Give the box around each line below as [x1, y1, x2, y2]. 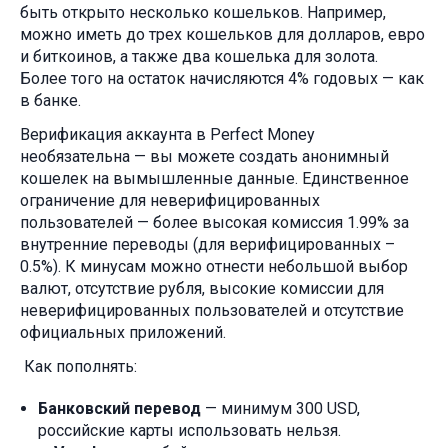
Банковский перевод [38, 399, 201, 419]
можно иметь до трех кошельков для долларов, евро [20, 25, 425, 45]
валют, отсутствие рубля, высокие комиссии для [20, 279, 384, 299]
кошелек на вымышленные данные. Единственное [20, 169, 409, 189]
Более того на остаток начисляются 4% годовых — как [20, 69, 424, 89]
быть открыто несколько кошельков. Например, [20, 3, 386, 23]
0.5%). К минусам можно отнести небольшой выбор [20, 257, 408, 277]
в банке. [20, 91, 85, 111]
